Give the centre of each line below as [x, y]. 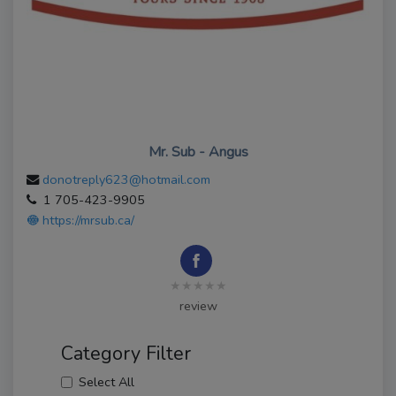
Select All [106, 382]
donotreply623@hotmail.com [126, 180]
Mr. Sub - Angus [198, 152]
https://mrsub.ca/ [87, 221]
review [198, 306]
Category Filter [126, 354]
